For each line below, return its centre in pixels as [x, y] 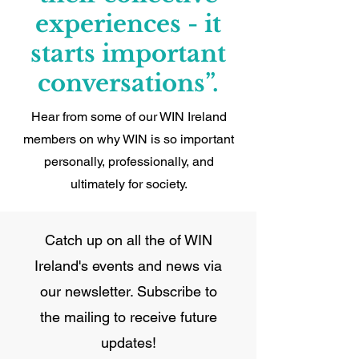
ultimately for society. [129, 184]
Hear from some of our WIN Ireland [129, 117]
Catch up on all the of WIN [128, 240]
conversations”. [128, 83]
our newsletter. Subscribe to [128, 291]
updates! [128, 343]
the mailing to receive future [128, 317]
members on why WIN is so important [129, 139]
